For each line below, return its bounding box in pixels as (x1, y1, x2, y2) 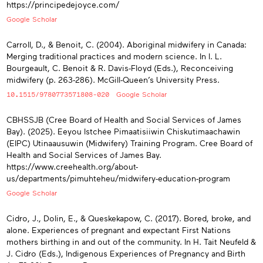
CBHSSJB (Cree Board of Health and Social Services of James (6, 114, 241, 125)
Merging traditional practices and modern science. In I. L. (6, 50, 222, 61)
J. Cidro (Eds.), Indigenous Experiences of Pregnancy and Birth (6, 248, 245, 258)
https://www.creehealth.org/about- (6, 161, 138, 172)
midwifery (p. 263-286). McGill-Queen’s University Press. (6, 74, 220, 85)
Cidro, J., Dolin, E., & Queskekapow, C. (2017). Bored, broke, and (6, 213, 251, 223)
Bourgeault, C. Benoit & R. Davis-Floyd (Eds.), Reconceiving (6, 62, 233, 73)
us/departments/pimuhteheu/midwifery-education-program (6, 173, 230, 184)
